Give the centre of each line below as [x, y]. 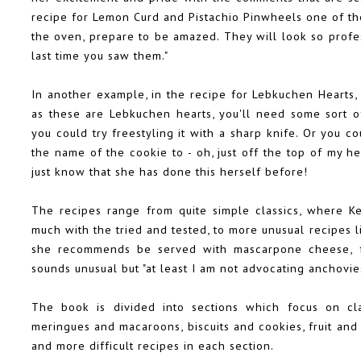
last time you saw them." [100, 56]
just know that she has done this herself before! [170, 172]
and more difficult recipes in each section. [153, 346]
